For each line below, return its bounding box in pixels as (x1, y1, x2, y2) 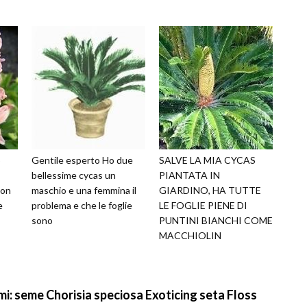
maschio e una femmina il (32, 184, 136, 197)
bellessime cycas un (32, 169, 116, 182)
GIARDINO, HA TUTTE (159, 184, 261, 197)
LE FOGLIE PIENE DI (159, 199, 247, 212)
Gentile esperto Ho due (32, 154, 133, 167)
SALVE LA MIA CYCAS (159, 154, 256, 167)
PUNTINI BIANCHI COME (159, 214, 273, 227)
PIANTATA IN (159, 169, 220, 182)
